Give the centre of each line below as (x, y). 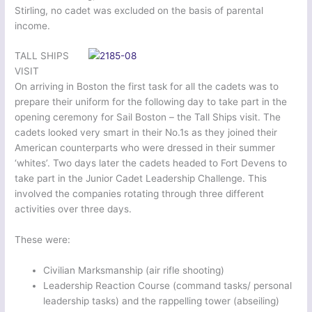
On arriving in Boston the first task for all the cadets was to (147, 87)
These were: (43, 240)
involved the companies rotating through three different (140, 194)
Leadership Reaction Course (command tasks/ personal (168, 286)
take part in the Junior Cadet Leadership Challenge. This (141, 179)
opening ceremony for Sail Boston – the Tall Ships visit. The (148, 117)
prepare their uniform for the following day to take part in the (151, 102)
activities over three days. (73, 209)
